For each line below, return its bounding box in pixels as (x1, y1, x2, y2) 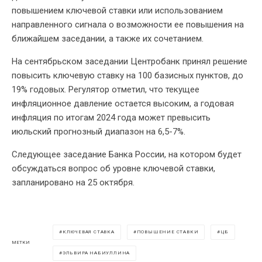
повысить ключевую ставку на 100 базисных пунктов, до (12, 70, 243, 81)
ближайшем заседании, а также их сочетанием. (12, 33, 204, 44)
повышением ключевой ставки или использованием (12, 5, 223, 16)
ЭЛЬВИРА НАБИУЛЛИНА (62, 250, 130, 256)
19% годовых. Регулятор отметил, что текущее (12, 84, 199, 95)
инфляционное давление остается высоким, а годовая (12, 98, 234, 109)
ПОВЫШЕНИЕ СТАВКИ (136, 229, 199, 235)
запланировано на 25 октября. (12, 177, 135, 188)
